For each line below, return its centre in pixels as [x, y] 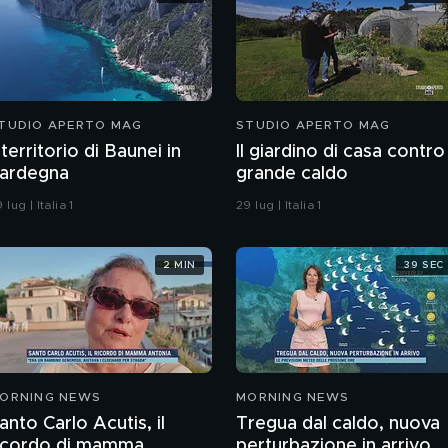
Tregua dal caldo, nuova [338, 424]
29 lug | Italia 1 [279, 205]
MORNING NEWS [292, 397]
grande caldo [292, 174]
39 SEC [424, 264]
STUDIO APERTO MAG [313, 125]
